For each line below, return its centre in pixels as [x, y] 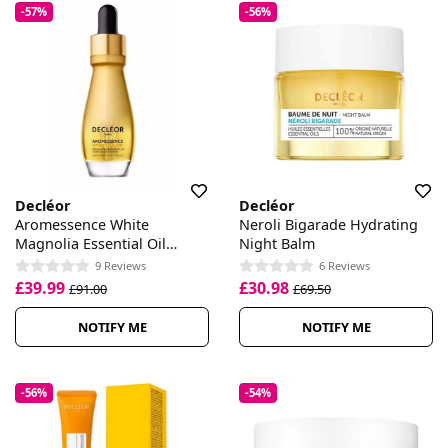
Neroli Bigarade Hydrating [328, 225]
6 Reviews [344, 265]
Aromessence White [82, 225]
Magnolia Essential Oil [90, 244]
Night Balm [277, 244]
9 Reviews [120, 265]
